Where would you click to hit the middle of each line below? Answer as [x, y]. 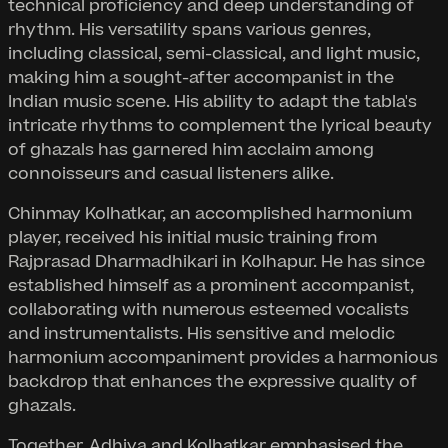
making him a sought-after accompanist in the [201, 77]
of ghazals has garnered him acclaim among [191, 149]
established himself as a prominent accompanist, [211, 285]
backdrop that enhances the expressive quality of [212, 381]
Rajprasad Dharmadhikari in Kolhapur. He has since [216, 261]
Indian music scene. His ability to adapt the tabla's [212, 101]
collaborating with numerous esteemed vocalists [208, 309]
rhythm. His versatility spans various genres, [189, 29]
